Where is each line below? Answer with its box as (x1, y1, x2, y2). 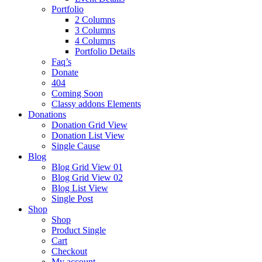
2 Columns (75, 14, 115, 25)
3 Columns (75, 25, 115, 35)
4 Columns (75, 35, 115, 46)
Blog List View (51, 182, 108, 193)
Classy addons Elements (51, 98, 141, 109)
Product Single (51, 225, 106, 235)
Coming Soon (51, 88, 103, 98)
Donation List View (51, 130, 125, 140)
